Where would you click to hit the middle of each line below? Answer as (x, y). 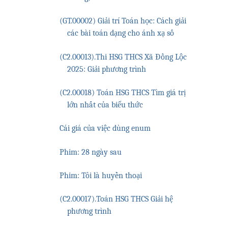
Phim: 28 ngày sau (91, 152)
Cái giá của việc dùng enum (105, 129)
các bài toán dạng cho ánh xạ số (121, 33)
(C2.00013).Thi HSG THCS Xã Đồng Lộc (123, 57)
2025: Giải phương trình (107, 69)
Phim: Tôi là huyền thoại (101, 176)
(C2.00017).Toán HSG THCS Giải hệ (117, 199)
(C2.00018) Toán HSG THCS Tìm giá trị (123, 93)
